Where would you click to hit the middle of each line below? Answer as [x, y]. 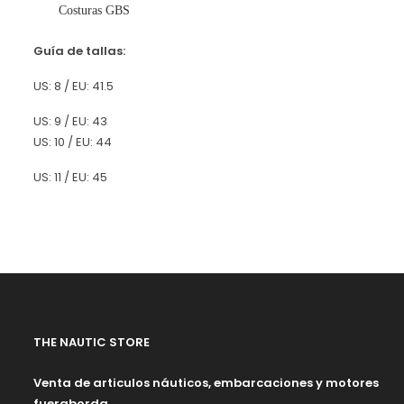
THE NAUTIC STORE [92, 342]
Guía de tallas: [81, 51]
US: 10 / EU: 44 [73, 142]
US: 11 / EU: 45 [70, 177]
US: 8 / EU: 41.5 [73, 86]
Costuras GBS [94, 10]
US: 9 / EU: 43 [70, 121]
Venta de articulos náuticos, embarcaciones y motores [206, 383]
